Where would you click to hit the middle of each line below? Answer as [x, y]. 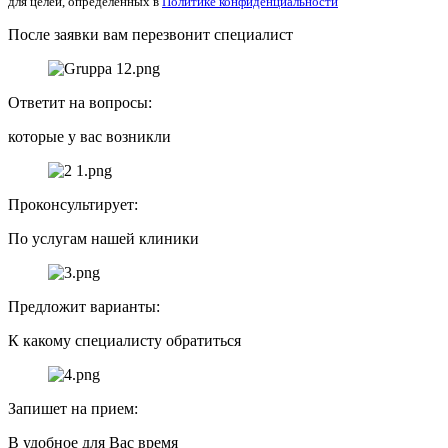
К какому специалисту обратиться [124, 340]
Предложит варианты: [84, 306]
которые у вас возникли [89, 136]
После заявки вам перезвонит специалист [150, 34]
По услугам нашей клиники [103, 238]
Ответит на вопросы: [80, 102]
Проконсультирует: [73, 204]
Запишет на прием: [73, 408]
